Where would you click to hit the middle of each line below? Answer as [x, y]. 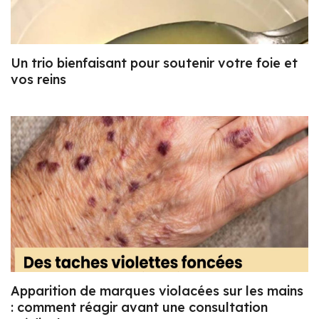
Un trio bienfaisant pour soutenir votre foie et [154, 63]
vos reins [38, 80]
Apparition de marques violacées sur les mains [157, 291]
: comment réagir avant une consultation [139, 308]
